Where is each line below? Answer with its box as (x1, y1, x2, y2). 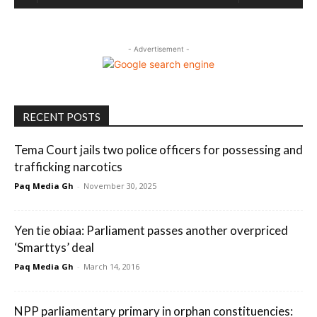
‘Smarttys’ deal (14, 240, 94, 255)
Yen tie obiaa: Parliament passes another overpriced (14, 223, 288, 238)
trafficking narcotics (14, 159, 122, 174)
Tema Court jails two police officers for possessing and (14, 142, 303, 157)
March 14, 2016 (83, 261, 139, 272)
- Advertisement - (127, 45, 190, 53)
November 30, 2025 (83, 180, 156, 191)
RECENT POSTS (23, 110, 100, 123)
